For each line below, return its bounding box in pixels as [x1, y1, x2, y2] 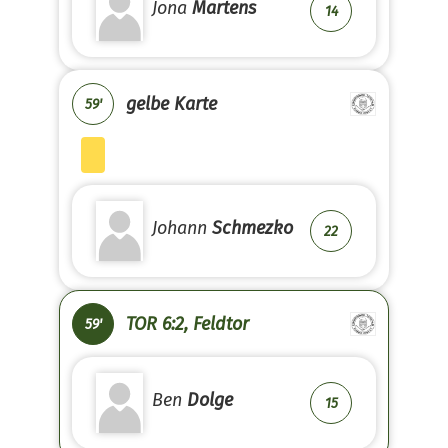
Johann [152, 217, 212, 239]
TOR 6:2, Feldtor [126, 313, 249, 335]
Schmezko [212, 217, 293, 239]
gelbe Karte [126, 93, 217, 115]
